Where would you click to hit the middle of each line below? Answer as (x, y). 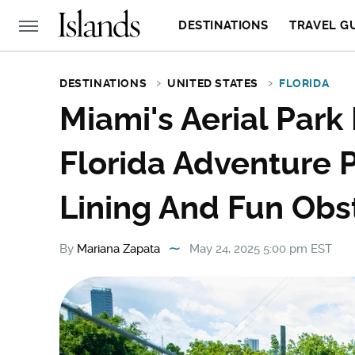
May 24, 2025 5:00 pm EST (261, 249)
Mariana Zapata (118, 249)
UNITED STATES (213, 83)
